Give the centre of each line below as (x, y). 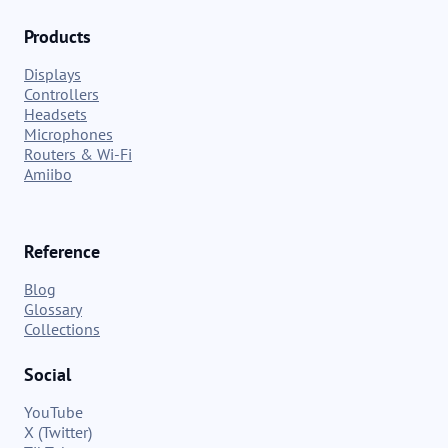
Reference (62, 252)
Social (47, 375)
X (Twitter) (58, 432)
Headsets (55, 114)
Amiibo (48, 174)
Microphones (68, 134)
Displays (52, 74)
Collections (62, 329)
